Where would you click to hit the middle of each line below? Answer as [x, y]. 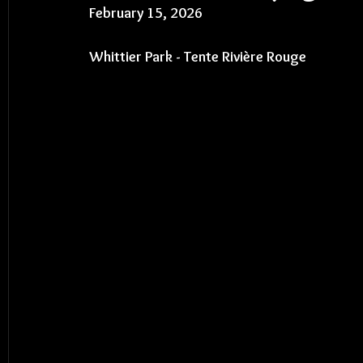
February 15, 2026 [146, 13]
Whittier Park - [137, 57]
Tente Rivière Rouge [245, 57]
